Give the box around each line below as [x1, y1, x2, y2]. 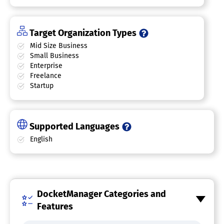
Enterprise [28, 61, 62, 70]
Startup [28, 81, 53, 90]
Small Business [28, 51, 79, 60]
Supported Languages [27, 121, 121, 132]
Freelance [28, 71, 61, 80]
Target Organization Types [27, 27, 138, 38]
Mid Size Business [28, 41, 87, 50]
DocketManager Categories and [37, 188, 166, 199]
